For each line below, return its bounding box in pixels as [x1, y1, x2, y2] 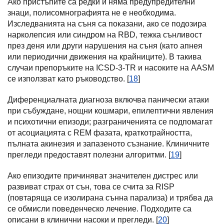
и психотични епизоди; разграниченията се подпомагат [7, 117, 212, 126]
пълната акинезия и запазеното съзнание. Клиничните [7, 139, 209, 148]
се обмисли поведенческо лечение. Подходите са [7, 204, 191, 213]
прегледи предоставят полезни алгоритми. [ [7, 150, 170, 159]
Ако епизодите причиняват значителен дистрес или [7, 171, 198, 180]
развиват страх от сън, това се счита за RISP [7, 182, 174, 191]
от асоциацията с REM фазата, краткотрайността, [7, 128, 192, 137]
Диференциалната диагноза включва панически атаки [7, 95, 209, 104]
